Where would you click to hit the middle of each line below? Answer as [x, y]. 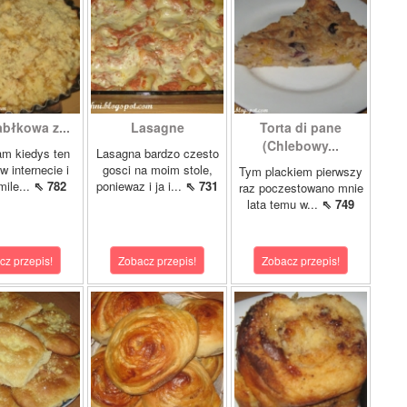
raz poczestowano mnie [301, 188]
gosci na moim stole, [157, 169]
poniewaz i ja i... [141, 186]
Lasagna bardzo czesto [157, 153]
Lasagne [157, 127]
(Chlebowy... [301, 145]
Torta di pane [301, 127]
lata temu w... [284, 204]
